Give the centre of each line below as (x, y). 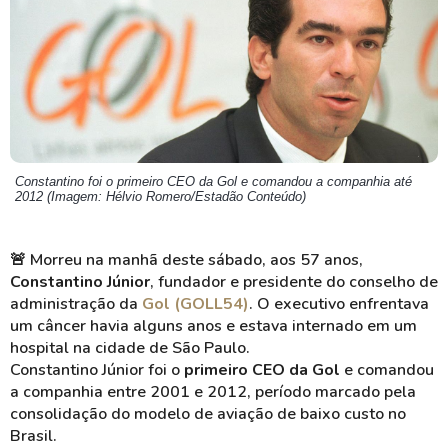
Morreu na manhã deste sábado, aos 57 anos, (196, 260)
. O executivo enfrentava (339, 304)
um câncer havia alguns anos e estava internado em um (213, 326)
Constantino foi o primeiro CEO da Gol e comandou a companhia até (213, 181)
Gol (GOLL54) (195, 304)
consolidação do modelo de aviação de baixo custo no (208, 414)
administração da (76, 304)
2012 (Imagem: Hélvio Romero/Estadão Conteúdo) (160, 196)
